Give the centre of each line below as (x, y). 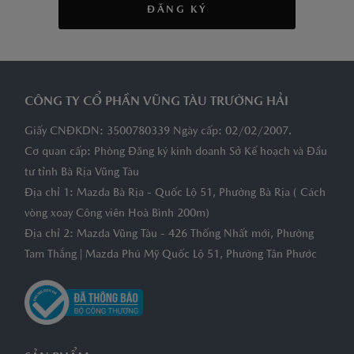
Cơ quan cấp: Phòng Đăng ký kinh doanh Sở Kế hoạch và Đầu (176, 152)
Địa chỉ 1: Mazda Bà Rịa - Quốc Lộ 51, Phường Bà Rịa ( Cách (175, 193)
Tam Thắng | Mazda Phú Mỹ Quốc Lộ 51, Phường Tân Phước (171, 255)
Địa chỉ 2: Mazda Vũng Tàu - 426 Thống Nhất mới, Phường (169, 234)
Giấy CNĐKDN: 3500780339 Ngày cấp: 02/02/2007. (158, 132)
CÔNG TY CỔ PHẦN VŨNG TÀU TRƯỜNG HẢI (156, 102)
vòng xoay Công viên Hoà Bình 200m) (117, 214)
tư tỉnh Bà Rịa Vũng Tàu (82, 173)
